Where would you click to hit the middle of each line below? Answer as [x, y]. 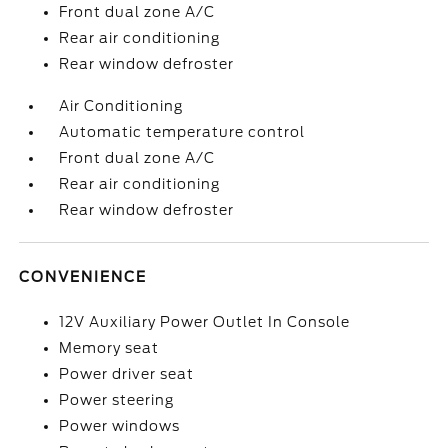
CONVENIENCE [83, 277]
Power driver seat [127, 374]
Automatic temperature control [182, 132]
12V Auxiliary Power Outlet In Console [205, 322]
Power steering [117, 400]
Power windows [120, 426]
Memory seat [109, 348]
